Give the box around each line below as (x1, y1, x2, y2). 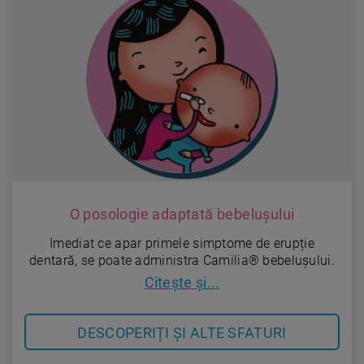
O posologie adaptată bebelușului (69, 205, 295, 223)
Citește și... (144, 273, 220, 291)
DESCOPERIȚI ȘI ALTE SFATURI (77, 323, 287, 341)
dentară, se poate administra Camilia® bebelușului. (29, 252, 335, 268)
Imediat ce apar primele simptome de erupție (50, 235, 314, 251)
